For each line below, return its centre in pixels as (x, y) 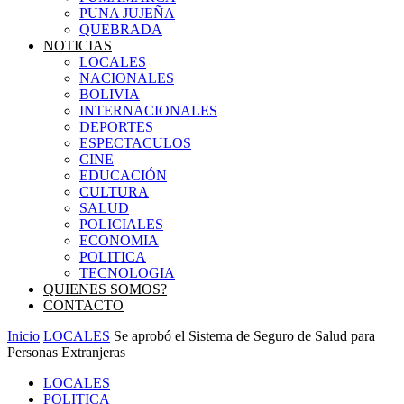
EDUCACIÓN (123, 175)
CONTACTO (83, 305)
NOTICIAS (78, 46)
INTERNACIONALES (148, 110)
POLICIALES (121, 224)
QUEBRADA (121, 29)
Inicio (23, 336)
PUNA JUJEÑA (127, 13)
